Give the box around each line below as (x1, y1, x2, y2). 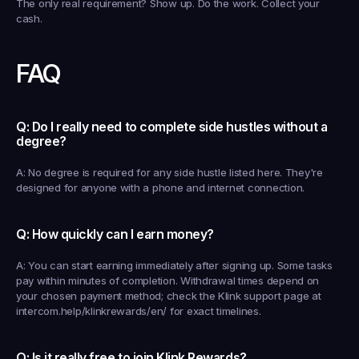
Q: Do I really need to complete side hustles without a (16, 119, 328, 135)
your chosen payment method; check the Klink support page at (16, 289, 321, 302)
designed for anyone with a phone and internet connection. (16, 181, 305, 194)
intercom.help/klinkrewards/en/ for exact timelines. (16, 305, 261, 317)
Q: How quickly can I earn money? (16, 227, 214, 242)
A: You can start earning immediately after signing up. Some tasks (16, 259, 333, 272)
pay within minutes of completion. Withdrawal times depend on (16, 274, 320, 287)
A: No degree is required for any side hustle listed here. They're (16, 166, 323, 179)
